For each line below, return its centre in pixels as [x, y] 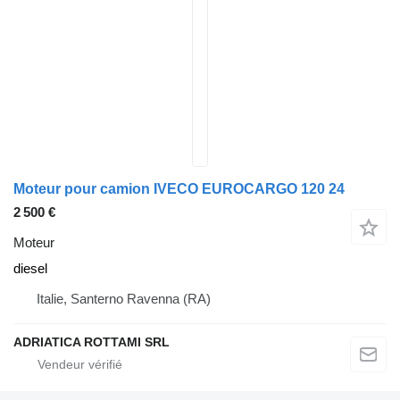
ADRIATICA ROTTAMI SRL [92, 342]
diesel [30, 268]
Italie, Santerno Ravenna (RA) [124, 299]
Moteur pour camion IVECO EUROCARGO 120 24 [179, 189]
